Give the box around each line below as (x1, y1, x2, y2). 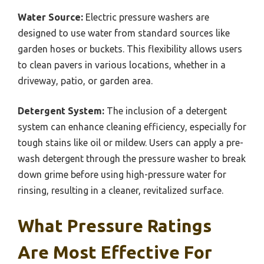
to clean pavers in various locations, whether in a (18, 60, 226, 71)
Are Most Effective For (18, 242, 212, 263)
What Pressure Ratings (18, 216, 212, 236)
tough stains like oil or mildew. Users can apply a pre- (18, 137, 243, 148)
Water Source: (18, 12, 83, 23)
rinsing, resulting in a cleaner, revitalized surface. (18, 185, 223, 196)
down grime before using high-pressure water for (18, 169, 226, 180)
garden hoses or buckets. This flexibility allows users (18, 44, 242, 55)
